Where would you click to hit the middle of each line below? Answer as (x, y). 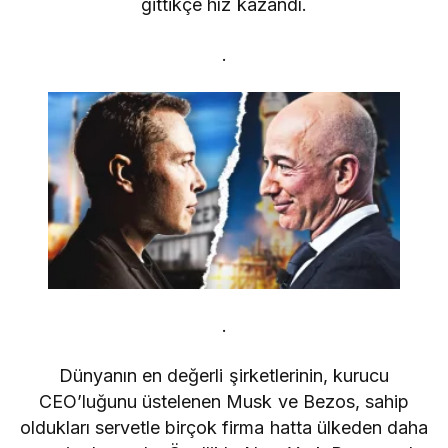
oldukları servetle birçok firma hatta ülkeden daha (224, 427)
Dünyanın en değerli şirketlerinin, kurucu (224, 375)
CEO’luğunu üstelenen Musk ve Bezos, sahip (224, 401)
